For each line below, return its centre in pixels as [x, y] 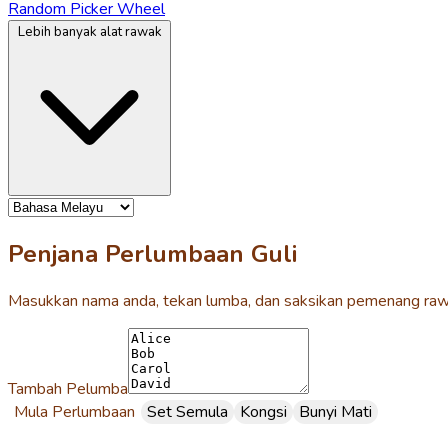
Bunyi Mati [335, 411]
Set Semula [187, 411]
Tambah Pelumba [68, 388]
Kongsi [263, 411]
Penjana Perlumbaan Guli [152, 253]
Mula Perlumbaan [74, 411]
